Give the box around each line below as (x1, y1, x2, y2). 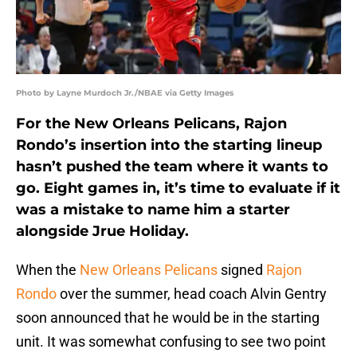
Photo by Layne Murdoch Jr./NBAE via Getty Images (16, 88, 233, 99)
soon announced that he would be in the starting (16, 309, 320, 327)
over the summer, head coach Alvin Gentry (57, 285, 330, 303)
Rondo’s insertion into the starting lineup (16, 136, 322, 155)
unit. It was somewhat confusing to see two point (16, 333, 326, 351)
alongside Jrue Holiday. (16, 222, 189, 241)
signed (221, 261, 266, 279)
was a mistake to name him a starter (16, 201, 290, 219)
